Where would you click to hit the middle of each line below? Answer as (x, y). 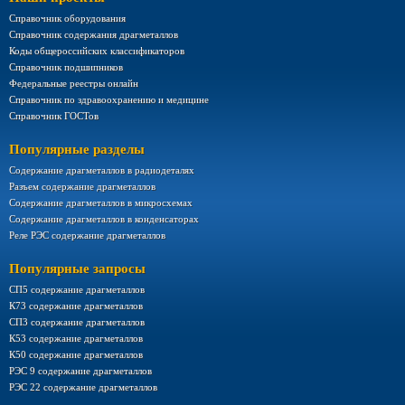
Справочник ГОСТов (54, 116)
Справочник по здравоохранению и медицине (109, 99)
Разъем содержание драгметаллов (82, 186)
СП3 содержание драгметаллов (77, 322)
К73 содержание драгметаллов (76, 306)
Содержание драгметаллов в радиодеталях (102, 170)
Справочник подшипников (66, 67)
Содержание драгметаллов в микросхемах (101, 202)
